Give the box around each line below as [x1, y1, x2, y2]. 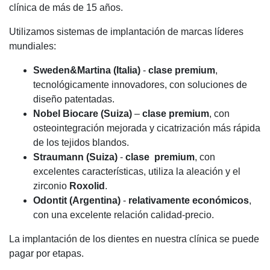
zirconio [33, 181, 69, 191]
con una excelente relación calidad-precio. [33, 210, 214, 220]
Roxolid [69, 181, 105, 191]
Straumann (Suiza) [33, 152, 118, 162]
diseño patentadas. [33, 94, 115, 104]
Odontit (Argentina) [33, 195, 121, 206]
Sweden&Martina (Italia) [33, 65, 140, 75]
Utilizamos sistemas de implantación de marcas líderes [9, 27, 243, 37]
